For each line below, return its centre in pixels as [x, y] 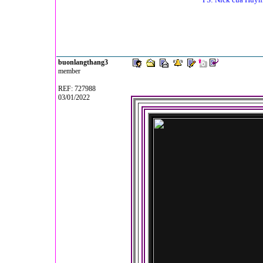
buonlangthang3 [83, 62]
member [68, 71]
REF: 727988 [76, 89]
